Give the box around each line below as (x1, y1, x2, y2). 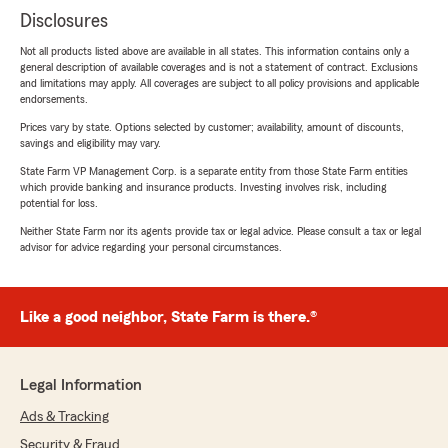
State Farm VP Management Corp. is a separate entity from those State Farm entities (20, 165, 408, 178)
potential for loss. (20, 197, 98, 210)
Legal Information (20, 377, 142, 394)
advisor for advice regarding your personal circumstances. (20, 241, 282, 254)
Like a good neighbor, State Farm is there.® (20, 309, 317, 326)
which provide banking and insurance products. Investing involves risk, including (20, 181, 387, 194)
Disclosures (20, 11, 108, 32)
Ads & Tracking (20, 410, 109, 425)
